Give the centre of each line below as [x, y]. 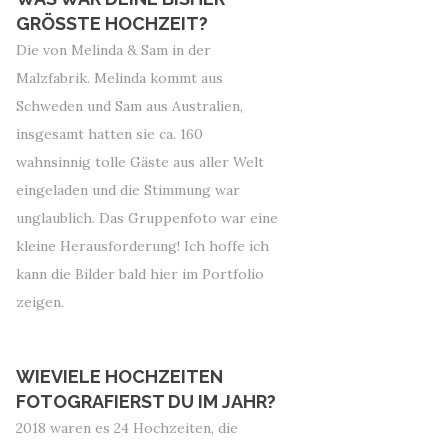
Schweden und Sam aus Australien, [129, 106]
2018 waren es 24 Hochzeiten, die [127, 428]
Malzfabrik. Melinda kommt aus [119, 78]
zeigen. [40, 302]
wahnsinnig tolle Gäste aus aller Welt [140, 162]
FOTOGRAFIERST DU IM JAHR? [146, 401]
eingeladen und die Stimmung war [128, 190]
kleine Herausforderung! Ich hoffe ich [142, 246]
